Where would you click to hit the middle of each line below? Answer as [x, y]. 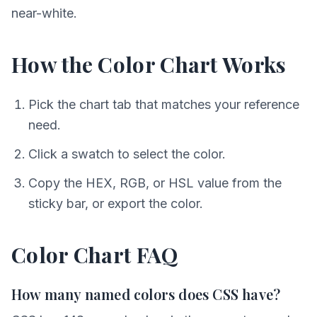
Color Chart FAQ [95, 255]
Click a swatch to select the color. [127, 154]
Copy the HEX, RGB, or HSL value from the [155, 183]
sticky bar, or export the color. [116, 203]
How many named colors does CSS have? [146, 294]
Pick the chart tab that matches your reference [164, 104]
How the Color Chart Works [149, 64]
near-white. [44, 13]
